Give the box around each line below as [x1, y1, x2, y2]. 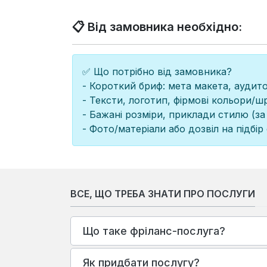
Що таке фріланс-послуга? [83, 224, 225, 237]
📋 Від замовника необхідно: [72, 19, 243, 34]
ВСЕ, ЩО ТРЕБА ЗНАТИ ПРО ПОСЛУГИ [70, 188, 255, 200]
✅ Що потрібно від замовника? [82, 65, 232, 77]
